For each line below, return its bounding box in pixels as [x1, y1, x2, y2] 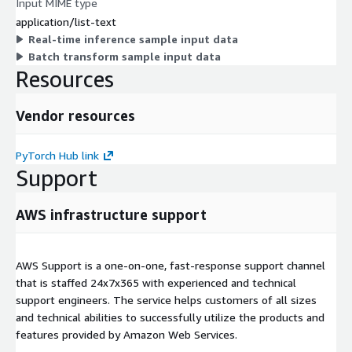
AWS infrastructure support [16, 206, 207, 224]
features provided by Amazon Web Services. [16, 328, 237, 342]
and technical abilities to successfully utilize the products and [16, 310, 324, 324]
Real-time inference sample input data [28, 32, 238, 46]
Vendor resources [16, 107, 135, 125]
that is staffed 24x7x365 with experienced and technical [16, 276, 296, 290]
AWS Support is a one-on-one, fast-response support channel [16, 258, 325, 273]
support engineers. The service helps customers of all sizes [16, 293, 317, 307]
